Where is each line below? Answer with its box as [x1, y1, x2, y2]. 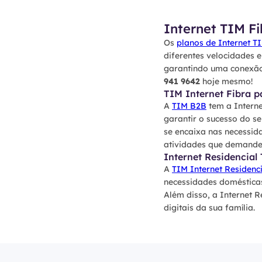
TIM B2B [172, 101, 206, 111]
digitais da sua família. [164, 202, 255, 213]
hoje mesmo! [200, 76, 253, 87]
